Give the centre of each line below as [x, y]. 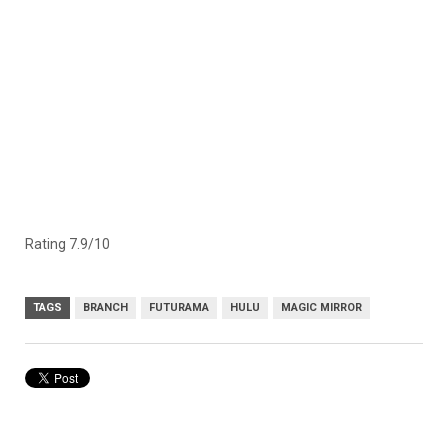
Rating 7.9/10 [67, 244]
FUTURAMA [179, 308]
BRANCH [105, 308]
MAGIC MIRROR [321, 308]
